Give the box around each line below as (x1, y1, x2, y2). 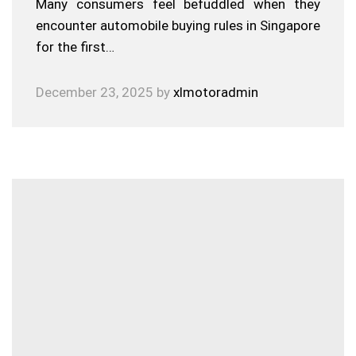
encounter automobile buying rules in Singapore (36, 17, 320, 33)
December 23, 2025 (36, 84, 153, 100)
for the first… (36, 39, 114, 55)
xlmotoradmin (173, 84, 258, 100)
